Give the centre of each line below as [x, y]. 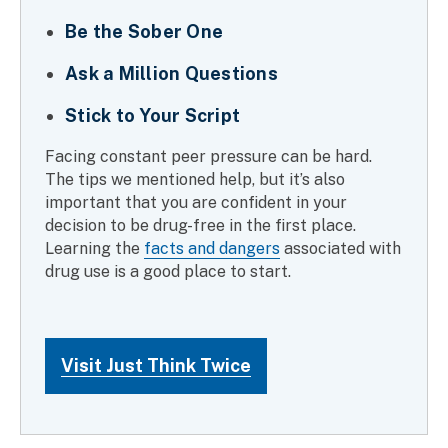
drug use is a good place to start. [168, 271]
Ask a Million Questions [171, 73]
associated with [340, 248]
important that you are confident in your [196, 202]
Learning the [94, 248]
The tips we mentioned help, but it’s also [195, 179]
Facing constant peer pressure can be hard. [208, 156]
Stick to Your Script [152, 115]
